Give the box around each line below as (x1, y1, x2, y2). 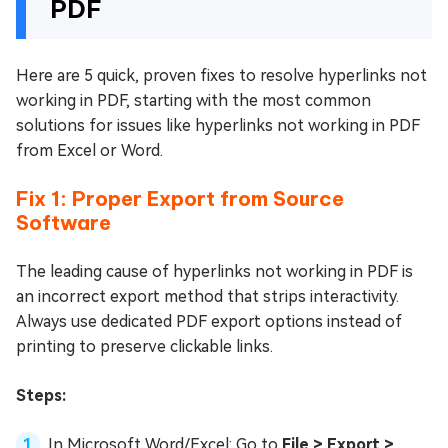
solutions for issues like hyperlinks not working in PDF (16, 116, 420, 135)
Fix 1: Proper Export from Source (16, 186, 344, 211)
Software (16, 210, 111, 235)
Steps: (16, 386, 66, 405)
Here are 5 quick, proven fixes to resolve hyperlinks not (16, 66, 427, 85)
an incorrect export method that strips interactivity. (16, 287, 399, 306)
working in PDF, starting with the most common (16, 91, 371, 110)
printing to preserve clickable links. (16, 337, 273, 356)
